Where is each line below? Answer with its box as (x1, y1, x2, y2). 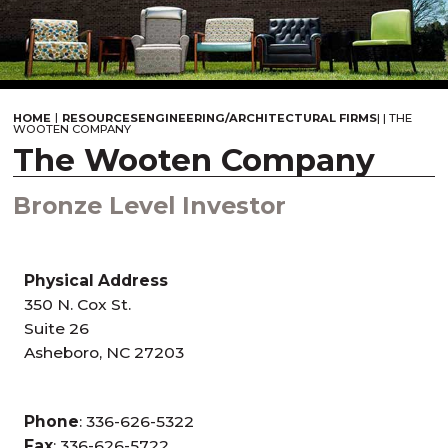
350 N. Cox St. (24, 294, 132, 314)
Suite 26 (24, 318, 90, 338)
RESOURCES (62, 110, 139, 125)
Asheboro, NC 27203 (24, 342, 185, 362)
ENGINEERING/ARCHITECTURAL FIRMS (138, 110, 378, 125)
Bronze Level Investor (13, 190, 287, 220)
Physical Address (24, 270, 169, 290)
